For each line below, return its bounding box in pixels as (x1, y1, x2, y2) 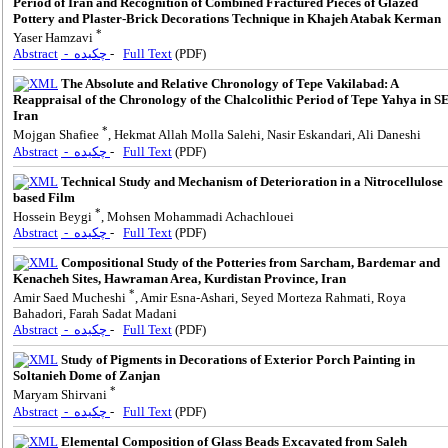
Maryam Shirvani (13, 387, 110, 403)
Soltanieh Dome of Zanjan (13, 368, 160, 384)
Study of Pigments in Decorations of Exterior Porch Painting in (61, 352, 415, 368)
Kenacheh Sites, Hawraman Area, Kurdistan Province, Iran (13, 270, 346, 286)
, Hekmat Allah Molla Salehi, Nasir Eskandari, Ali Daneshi (108, 127, 421, 143)
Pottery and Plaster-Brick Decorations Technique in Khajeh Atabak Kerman (13, 10, 441, 26)
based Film (13, 189, 75, 205)
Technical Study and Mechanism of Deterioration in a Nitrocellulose (61, 173, 443, 189)
